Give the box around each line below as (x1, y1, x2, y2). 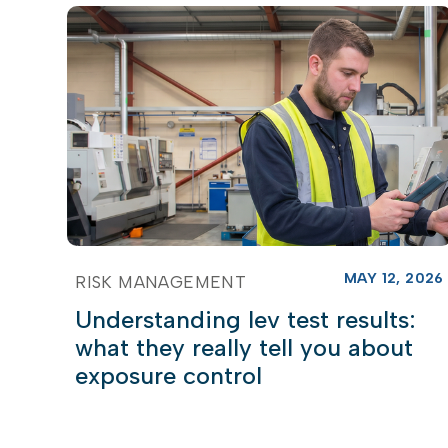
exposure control (75, 360, 263, 390)
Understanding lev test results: (75, 304, 417, 334)
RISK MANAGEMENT (75, 271, 247, 292)
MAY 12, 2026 (343, 269, 444, 287)
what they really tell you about (75, 332, 414, 362)
